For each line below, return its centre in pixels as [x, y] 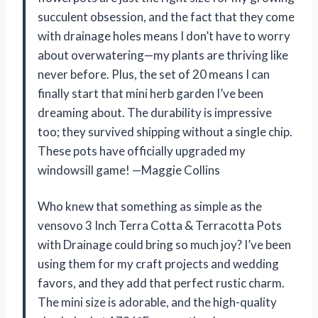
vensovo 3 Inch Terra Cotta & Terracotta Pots [160, 225]
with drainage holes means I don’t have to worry [164, 35]
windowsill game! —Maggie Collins [129, 170]
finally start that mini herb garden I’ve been [150, 93]
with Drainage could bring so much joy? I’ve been [164, 244]
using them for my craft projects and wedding [158, 263]
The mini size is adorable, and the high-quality [157, 302]
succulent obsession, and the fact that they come [166, 16]
